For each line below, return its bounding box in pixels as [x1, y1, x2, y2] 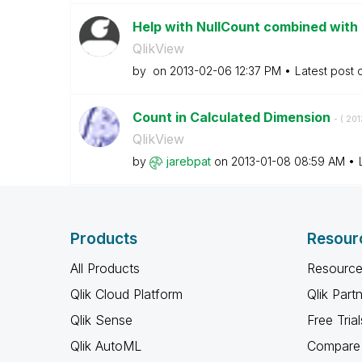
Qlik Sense [70, 312, 133, 328]
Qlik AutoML [70, 338, 141, 354]
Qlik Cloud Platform [70, 286, 183, 302]
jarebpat [166, 154, 211, 168]
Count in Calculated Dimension [132, 109, 334, 125]
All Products [70, 260, 140, 276]
